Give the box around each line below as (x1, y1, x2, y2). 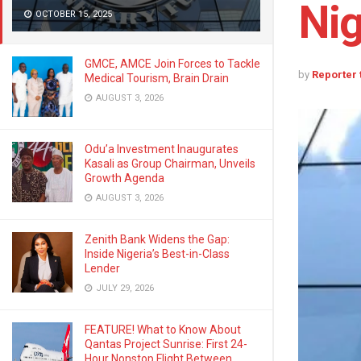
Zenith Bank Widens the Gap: (85, 233, 230, 246)
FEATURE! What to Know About (85, 323, 241, 336)
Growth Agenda (85, 172, 164, 185)
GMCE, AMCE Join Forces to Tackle (85, 57, 260, 70)
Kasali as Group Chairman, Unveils (85, 157, 255, 170)
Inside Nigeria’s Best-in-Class (85, 247, 230, 260)
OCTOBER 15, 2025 (33, 9, 112, 19)
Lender (85, 262, 120, 275)
